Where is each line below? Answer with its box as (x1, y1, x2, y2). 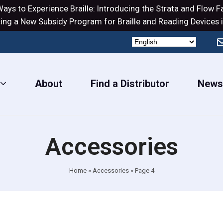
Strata (155, 4, 179, 13)
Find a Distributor (90, 78, 169, 90)
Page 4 (134, 167, 154, 175)
